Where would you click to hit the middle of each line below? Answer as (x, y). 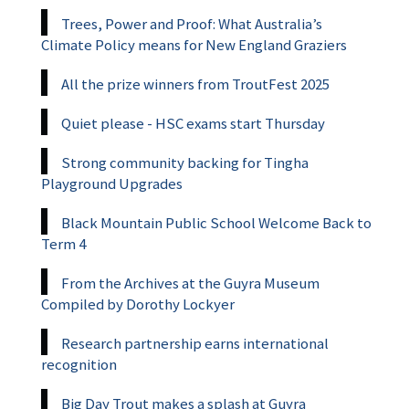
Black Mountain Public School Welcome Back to (216, 222)
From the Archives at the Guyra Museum (190, 283)
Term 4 (63, 243)
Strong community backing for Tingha (185, 162)
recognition (79, 364)
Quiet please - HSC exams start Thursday (193, 123)
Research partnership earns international (195, 343)
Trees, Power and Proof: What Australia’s (192, 23)
